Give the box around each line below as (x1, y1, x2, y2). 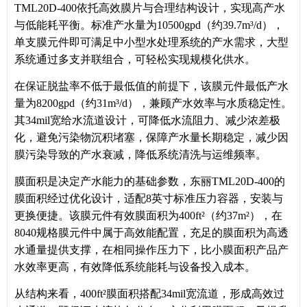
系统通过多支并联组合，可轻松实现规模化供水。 (14, 53, 256, 66)
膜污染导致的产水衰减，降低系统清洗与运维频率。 (14, 149, 267, 161)
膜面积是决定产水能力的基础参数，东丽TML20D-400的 (14, 175, 285, 188)
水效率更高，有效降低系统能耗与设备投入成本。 (14, 261, 256, 273)
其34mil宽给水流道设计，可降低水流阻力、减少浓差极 (14, 114, 280, 127)
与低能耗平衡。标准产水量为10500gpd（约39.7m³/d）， (14, 19, 284, 32)
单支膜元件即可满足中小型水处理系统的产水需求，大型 (14, 36, 288, 49)
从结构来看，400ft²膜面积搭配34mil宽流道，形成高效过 (14, 288, 284, 300)
